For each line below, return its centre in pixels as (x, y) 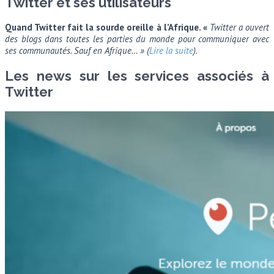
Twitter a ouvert (239, 28)
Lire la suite (171, 51)
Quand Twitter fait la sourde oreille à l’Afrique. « (107, 28)
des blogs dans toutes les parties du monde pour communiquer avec (137, 39)
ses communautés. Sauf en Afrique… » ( (77, 51)
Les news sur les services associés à (137, 76)
